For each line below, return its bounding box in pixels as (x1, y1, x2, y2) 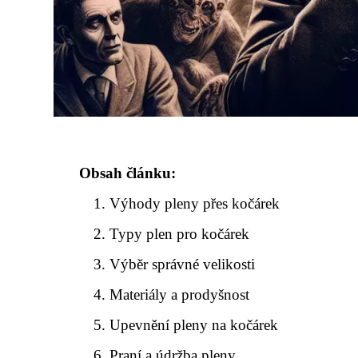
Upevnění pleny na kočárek (109, 316, 279, 333)
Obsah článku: (79, 165, 176, 181)
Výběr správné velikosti (109, 256, 256, 272)
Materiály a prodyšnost (109, 286, 250, 303)
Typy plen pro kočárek (109, 225, 250, 242)
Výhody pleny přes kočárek (109, 195, 280, 212)
